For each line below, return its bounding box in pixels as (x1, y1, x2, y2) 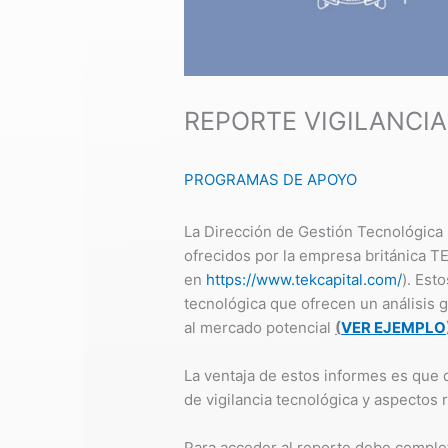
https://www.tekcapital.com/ (206, 270, 403, 290)
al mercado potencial (184, 318, 336, 338)
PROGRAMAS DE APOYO (184, 170, 358, 190)
